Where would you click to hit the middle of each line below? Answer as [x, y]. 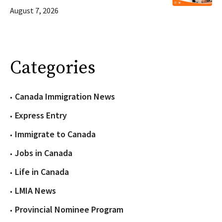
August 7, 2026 [34, 11]
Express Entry [41, 115]
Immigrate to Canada [55, 134]
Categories [53, 68]
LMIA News [35, 191]
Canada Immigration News [65, 97]
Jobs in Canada [44, 153]
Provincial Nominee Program [69, 210]
